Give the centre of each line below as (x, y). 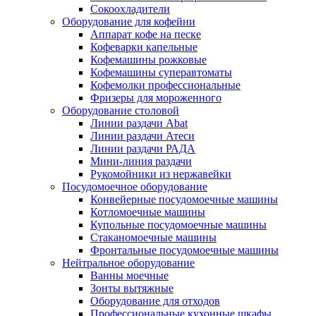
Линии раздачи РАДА (143, 148)
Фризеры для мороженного (156, 98)
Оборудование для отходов (155, 301)
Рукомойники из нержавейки (161, 174)
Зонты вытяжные (132, 288)
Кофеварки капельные (144, 47)
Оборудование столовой (121, 110)
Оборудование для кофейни (129, 22)
